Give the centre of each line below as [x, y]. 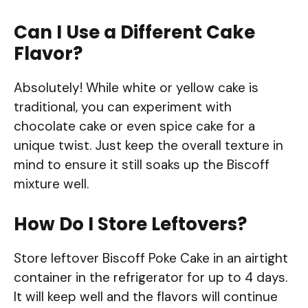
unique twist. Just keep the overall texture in [148, 146]
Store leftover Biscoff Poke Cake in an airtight [151, 258]
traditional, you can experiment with [123, 107]
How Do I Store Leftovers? [130, 224]
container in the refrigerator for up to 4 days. [151, 277]
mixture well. [51, 184]
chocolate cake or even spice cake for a [134, 126]
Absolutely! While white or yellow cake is [136, 88]
